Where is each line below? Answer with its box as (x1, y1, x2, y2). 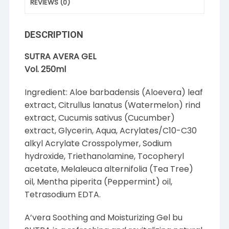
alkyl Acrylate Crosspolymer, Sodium (25, 138, 172, 150)
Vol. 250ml (25, 63, 66, 76)
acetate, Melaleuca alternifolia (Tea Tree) (25, 163, 194, 175)
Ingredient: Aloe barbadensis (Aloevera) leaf (25, 86, 203, 99)
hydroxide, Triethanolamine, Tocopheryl (25, 150, 185, 163)
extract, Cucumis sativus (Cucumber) (25, 112, 175, 124)
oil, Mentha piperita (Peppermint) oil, (25, 176, 173, 188)
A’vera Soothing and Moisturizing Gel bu (25, 212, 183, 224)
